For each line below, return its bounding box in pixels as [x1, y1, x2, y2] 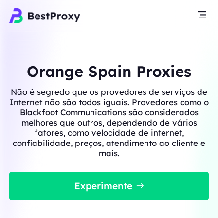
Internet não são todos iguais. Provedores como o [9, 96, 209, 107]
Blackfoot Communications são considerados [19, 107, 199, 117]
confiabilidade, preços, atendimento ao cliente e [13, 137, 205, 148]
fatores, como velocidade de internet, [34, 127, 184, 138]
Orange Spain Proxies [27, 61, 191, 81]
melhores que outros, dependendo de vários [21, 117, 197, 127]
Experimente [74, 180, 132, 192]
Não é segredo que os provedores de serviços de [11, 86, 207, 97]
